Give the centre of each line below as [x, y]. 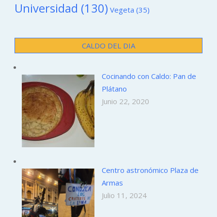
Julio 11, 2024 [124, 195]
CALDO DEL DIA [108, 45]
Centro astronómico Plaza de [150, 170]
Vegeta [122, 9]
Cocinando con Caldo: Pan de [149, 76]
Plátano [114, 88]
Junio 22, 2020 [125, 101]
